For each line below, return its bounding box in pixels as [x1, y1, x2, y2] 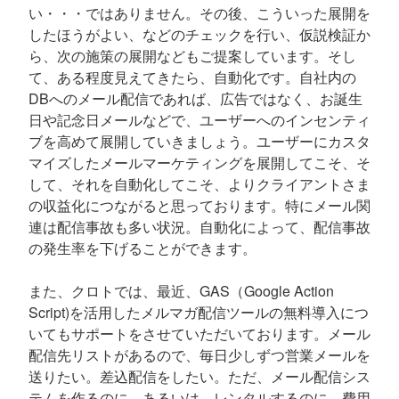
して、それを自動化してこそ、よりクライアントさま [28, 174, 370, 194]
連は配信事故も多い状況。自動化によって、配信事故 [28, 216, 370, 237]
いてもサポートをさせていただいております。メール [28, 323, 370, 344]
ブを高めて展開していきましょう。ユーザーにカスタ [28, 131, 370, 151]
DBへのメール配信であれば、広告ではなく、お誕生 [28, 88, 362, 109]
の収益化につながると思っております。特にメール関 [28, 195, 370, 216]
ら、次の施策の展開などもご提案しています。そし [28, 45, 356, 66]
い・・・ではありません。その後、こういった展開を [28, 3, 370, 23]
